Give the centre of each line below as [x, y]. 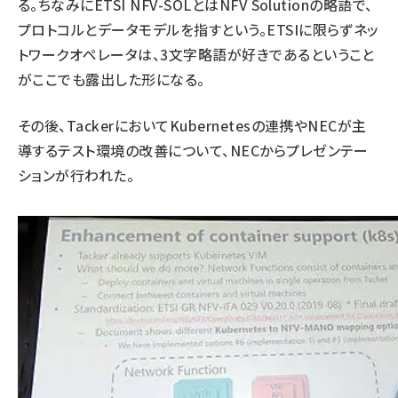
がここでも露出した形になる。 [111, 79]
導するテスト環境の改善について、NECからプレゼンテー [193, 150]
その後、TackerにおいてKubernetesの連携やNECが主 [192, 125]
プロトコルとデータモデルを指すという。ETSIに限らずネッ [199, 29]
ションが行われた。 [76, 175]
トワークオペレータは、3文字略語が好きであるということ [196, 54]
